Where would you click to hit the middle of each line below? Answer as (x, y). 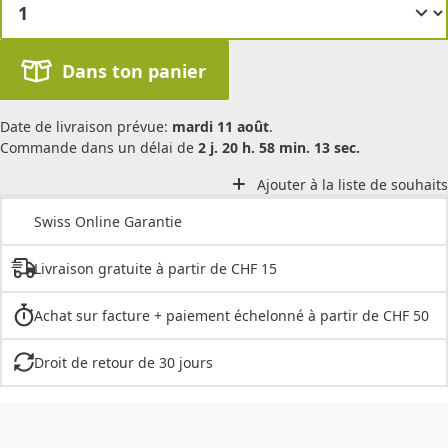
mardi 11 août (220, 127)
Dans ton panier (133, 71)
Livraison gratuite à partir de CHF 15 (155, 268)
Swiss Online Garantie (108, 221)
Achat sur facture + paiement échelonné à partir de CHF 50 (231, 315)
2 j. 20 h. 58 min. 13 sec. (279, 148)
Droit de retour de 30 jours (123, 362)
